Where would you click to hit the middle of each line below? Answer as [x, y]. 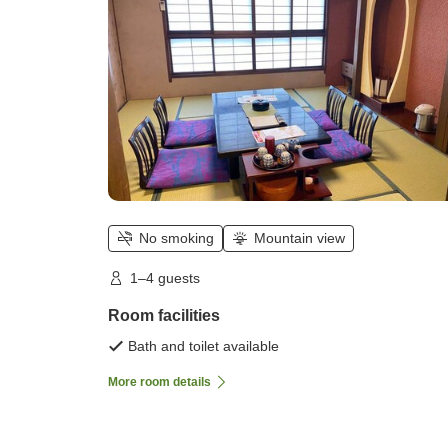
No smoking [176, 238]
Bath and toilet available [203, 345]
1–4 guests [165, 277]
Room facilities [164, 315]
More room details [159, 381]
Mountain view [299, 238]
